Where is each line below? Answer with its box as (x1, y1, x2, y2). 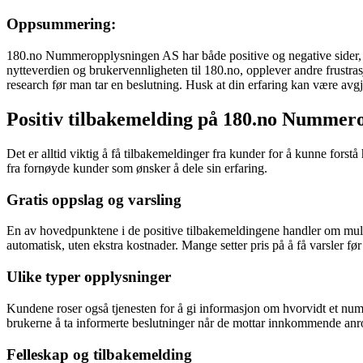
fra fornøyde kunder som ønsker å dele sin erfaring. (6, 160, 267, 175)
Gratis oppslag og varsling (6, 190, 181, 208)
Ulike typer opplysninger (6, 268, 171, 286)
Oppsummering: (6, 15, 116, 33)
